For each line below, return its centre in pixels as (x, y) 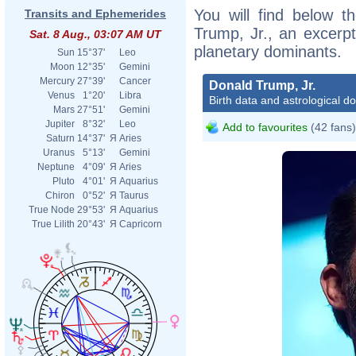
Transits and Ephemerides (95, 14)
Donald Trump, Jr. (262, 85)
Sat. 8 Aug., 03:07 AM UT (95, 34)
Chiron (60, 195)
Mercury (57, 81)
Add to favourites (265, 127)
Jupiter (60, 124)
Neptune (56, 167)
